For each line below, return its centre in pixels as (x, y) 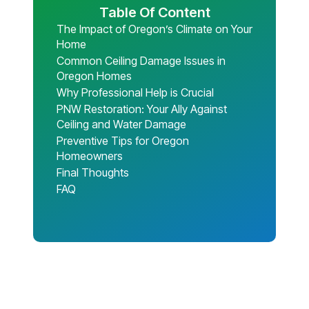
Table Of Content (154, 12)
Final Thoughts (93, 172)
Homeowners (90, 156)
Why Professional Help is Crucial (135, 92)
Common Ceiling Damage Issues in (141, 60)
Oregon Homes (94, 76)
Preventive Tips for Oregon (123, 140)
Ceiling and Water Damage (121, 124)
